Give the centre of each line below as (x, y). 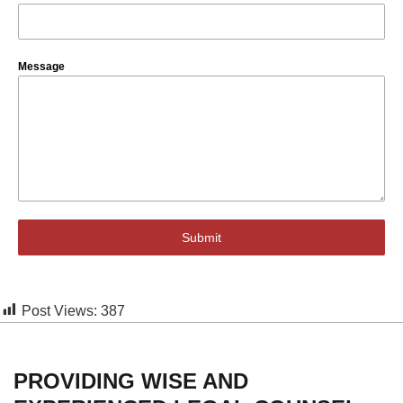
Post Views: (59, 310)
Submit (201, 237)
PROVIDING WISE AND (131, 381)
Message (41, 66)
